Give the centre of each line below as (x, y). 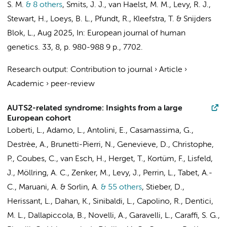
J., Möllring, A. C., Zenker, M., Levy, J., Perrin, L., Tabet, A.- (110, 173)
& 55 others (120, 187)
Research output (37, 70)
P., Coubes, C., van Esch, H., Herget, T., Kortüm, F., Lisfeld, (110, 159)
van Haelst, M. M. (139, 5)
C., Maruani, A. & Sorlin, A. (53, 187)
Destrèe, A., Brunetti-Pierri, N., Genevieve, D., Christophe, (110, 145)
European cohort (39, 119)
